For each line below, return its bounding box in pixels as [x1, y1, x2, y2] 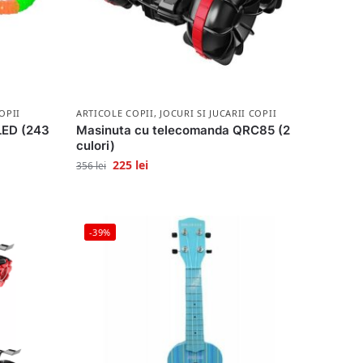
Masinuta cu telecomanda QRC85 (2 [75, 122, 290, 138]
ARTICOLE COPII [75, 106, 154, 119]
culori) [75, 137, 115, 153]
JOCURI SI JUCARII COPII [160, 106, 277, 119]
